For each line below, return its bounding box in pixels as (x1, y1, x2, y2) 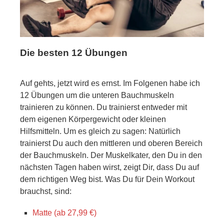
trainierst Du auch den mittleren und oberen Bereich (20, 138, 202, 147)
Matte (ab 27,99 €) (32, 208, 96, 217)
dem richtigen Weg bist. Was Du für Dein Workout (20, 174, 194, 183)
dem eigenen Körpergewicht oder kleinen (20, 114, 166, 123)
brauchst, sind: (20, 186, 71, 195)
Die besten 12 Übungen (20, 47, 127, 58)
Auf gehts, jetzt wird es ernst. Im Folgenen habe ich (20, 78, 200, 87)
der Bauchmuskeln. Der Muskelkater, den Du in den (20, 150, 202, 159)
